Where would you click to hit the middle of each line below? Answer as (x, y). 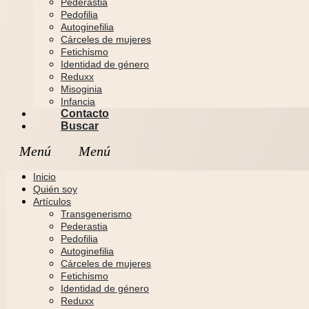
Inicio (44, 177)
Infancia (78, 101)
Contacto (85, 113)
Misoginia (81, 89)
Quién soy (55, 189)
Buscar (80, 126)
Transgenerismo (96, 214)
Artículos (52, 201)
